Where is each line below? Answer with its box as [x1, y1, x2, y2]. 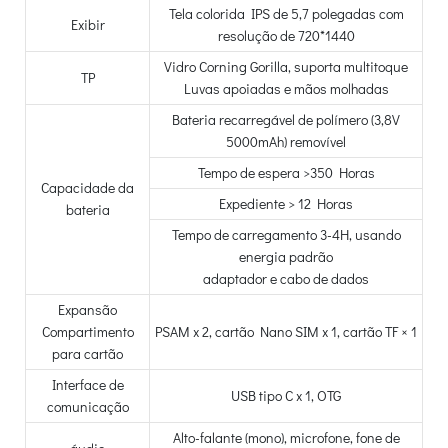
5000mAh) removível [226, 132, 346, 152]
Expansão [58, 300, 117, 320]
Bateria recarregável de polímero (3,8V [172, 110, 400, 130]
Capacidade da [41, 178, 134, 198]
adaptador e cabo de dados [203, 269, 369, 289]
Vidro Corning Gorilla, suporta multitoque [164, 57, 408, 77]
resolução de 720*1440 [217, 26, 355, 46]
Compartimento [41, 322, 134, 342]
